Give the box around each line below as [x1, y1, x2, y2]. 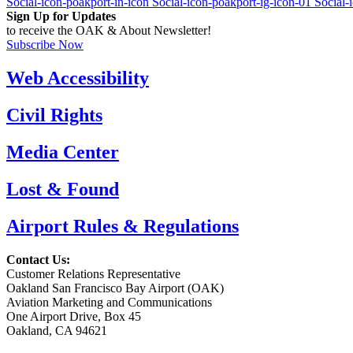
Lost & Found [6, 178, 119, 199]
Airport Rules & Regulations [6, 215, 239, 236]
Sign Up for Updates [6, 9, 116, 24]
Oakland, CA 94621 [6, 323, 107, 337]
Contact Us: [6, 252, 70, 266]
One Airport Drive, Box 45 [6, 309, 141, 323]
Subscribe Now [6, 38, 84, 52]
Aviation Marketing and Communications [6, 295, 212, 309]
